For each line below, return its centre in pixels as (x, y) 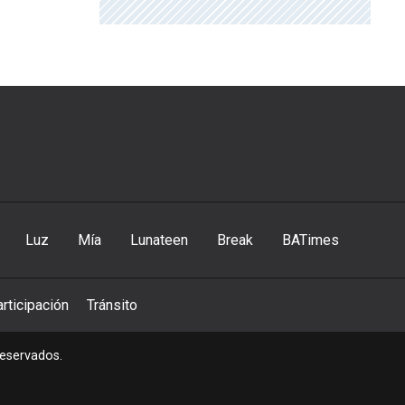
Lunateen (159, 240)
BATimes (310, 240)
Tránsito (112, 306)
